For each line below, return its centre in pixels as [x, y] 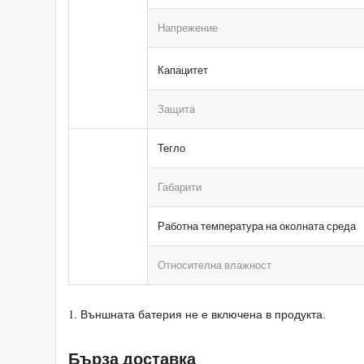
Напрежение [188, 27]
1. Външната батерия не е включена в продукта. [197, 314]
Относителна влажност [215, 264]
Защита [177, 108]
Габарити [180, 186]
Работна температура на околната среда [257, 225]
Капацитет [183, 69]
